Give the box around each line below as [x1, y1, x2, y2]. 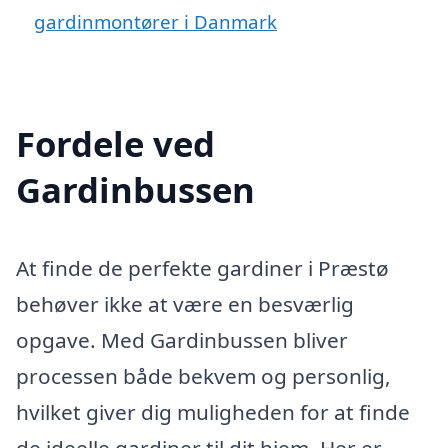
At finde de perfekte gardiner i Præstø [16, 253, 389, 282]
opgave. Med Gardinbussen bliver [16, 325, 348, 354]
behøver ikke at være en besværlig [16, 289, 354, 318]
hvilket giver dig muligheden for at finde [16, 397, 410, 426]
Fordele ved [16, 119, 215, 167]
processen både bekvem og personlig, [16, 361, 391, 390]
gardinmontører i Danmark [34, 8, 277, 34]
